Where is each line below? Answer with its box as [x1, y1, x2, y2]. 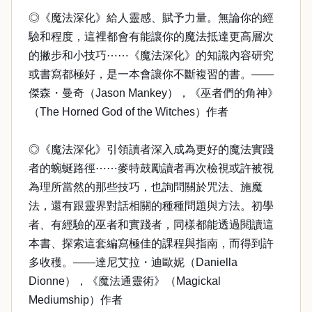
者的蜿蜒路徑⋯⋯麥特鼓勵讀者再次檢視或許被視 [29, 162, 274, 174]
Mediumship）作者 [29, 294, 123, 306]
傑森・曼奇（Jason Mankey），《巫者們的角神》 [29, 87, 279, 99]
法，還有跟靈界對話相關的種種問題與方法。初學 [29, 200, 274, 212]
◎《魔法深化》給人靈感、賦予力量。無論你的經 [29, 12, 274, 24]
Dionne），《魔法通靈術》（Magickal [29, 275, 221, 287]
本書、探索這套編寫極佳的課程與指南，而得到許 [29, 237, 274, 249]
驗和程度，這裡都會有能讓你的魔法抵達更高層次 [29, 31, 274, 42]
